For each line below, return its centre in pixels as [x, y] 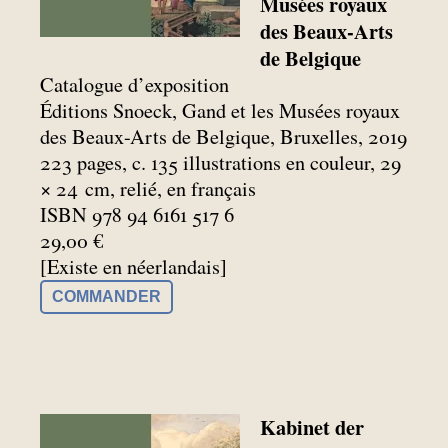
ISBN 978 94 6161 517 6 [137, 214]
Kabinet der [312, 427]
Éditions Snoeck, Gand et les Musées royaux [220, 110]
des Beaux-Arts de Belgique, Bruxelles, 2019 [223, 136]
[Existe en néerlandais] [133, 266]
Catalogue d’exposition [134, 84]
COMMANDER [106, 296]
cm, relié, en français [170, 188]
